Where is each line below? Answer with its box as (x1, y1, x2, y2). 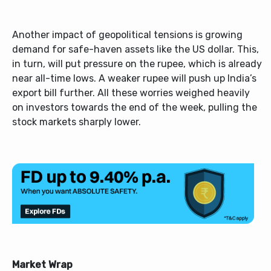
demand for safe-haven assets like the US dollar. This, (12, 44, 259, 55)
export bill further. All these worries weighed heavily (12, 87, 250, 99)
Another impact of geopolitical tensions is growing (12, 29, 243, 41)
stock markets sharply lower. (12, 116, 141, 128)
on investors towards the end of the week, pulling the (12, 102, 257, 113)
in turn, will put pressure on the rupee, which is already (12, 58, 262, 70)
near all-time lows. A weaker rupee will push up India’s (12, 73, 256, 84)
